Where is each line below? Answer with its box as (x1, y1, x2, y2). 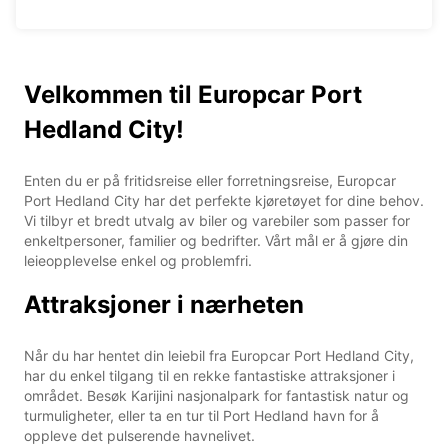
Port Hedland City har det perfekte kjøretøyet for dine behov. (24, 191, 424, 209)
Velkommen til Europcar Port (24, 79, 362, 109)
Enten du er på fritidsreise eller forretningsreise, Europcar (24, 171, 396, 189)
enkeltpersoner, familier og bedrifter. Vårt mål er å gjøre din (24, 231, 408, 249)
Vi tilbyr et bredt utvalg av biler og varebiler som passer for (24, 211, 410, 229)
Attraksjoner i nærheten (24, 289, 304, 319)
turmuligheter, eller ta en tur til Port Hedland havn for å (24, 406, 379, 424)
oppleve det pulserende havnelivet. (24, 426, 255, 444)
